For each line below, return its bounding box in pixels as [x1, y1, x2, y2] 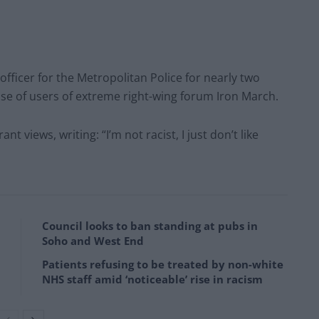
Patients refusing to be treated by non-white [42, 256, 283, 271]
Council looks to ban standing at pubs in [42, 218, 258, 233]
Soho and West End [42, 233, 144, 248]
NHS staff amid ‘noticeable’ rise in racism [42, 271, 263, 286]
